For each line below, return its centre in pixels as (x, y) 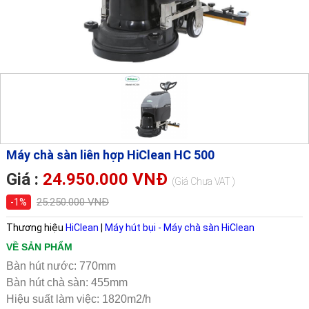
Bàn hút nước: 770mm (61, 266)
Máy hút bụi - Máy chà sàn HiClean (179, 228)
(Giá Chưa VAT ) (203, 182)
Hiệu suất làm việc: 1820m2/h (78, 299)
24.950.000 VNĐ (105, 180)
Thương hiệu (36, 228)
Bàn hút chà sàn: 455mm (67, 283)
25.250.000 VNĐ (72, 202)
